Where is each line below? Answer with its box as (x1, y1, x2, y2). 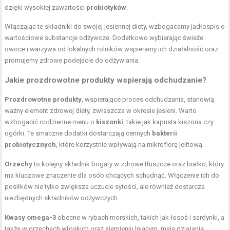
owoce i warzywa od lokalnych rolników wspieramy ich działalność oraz (5, 45, 219, 53)
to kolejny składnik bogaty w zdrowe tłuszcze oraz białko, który (32, 160, 224, 168)
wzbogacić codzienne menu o (5, 118, 97, 126)
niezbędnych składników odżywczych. (5, 194, 120, 202)
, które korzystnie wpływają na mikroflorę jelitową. (56, 140, 204, 148)
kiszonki (96, 118, 124, 126)
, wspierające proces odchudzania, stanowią (82, 95, 215, 103)
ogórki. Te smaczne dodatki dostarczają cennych (5, 129, 152, 137)
